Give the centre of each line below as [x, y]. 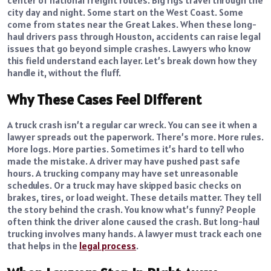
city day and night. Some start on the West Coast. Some [125, 12]
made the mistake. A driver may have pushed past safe [124, 161]
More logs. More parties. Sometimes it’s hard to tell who [126, 149]
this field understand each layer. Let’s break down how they [132, 60]
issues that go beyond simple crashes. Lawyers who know [129, 48]
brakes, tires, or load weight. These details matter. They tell [134, 198]
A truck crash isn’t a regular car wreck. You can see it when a [132, 125]
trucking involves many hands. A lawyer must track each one [135, 234]
